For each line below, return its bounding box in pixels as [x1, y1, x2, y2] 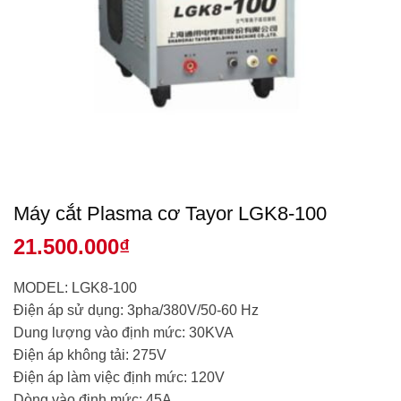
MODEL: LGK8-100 [13, 279, 137, 295]
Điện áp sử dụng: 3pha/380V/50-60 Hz [13, 302, 259, 318]
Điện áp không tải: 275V [13, 346, 166, 363]
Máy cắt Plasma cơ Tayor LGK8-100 [13, 201, 327, 225]
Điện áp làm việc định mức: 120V [13, 369, 225, 385]
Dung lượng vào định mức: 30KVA [13, 324, 234, 340]
